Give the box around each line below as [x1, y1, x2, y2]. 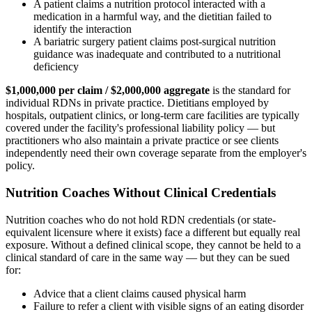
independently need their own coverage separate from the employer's [6, 147, 306, 159]
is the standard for [210, 84, 290, 97]
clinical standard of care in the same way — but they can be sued [6, 251, 290, 263]
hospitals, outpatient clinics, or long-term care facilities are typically [6, 109, 299, 122]
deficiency [33, 61, 79, 73]
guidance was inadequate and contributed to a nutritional [33, 48, 281, 61]
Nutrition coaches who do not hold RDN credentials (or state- [6, 213, 276, 226]
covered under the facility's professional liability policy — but [6, 122, 275, 134]
